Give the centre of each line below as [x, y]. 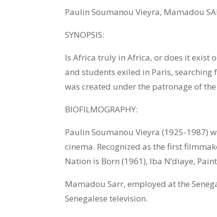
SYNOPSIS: [85, 35]
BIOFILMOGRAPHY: [101, 109]
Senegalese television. [107, 199]
